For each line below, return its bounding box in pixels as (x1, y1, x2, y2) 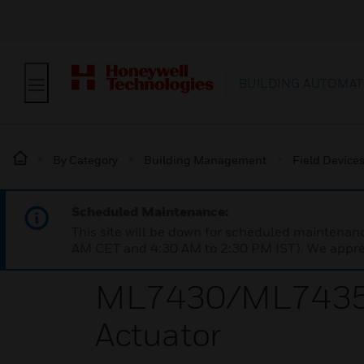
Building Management (144, 153, 266, 167)
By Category (53, 153, 118, 167)
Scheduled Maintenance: (71, 203, 228, 219)
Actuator (95, 314, 221, 353)
